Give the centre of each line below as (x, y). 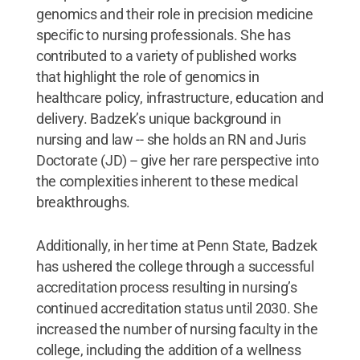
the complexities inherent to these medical (167, 181)
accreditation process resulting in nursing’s (166, 287)
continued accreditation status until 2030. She (177, 308)
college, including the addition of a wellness (168, 350)
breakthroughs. (83, 202)
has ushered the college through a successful (175, 266)
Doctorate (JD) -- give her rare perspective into (177, 160)
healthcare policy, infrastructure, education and (180, 97)
